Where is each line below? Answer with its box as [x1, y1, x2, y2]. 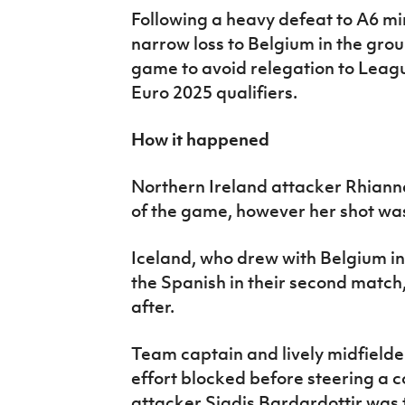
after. [130, 295, 174, 317]
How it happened [130, 127, 269, 150]
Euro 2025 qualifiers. [130, 80, 297, 103]
